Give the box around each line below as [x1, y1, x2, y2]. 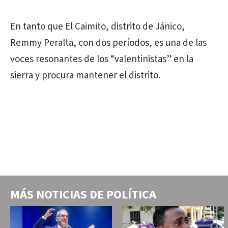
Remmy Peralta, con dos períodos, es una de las [10, 36, 207, 50]
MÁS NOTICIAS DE [10, 185, 106, 204]
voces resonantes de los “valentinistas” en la [10, 52, 193, 66]
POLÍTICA [106, 185, 156, 204]
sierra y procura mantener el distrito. [10, 68, 160, 82]
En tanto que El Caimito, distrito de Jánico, [10, 19, 185, 34]
